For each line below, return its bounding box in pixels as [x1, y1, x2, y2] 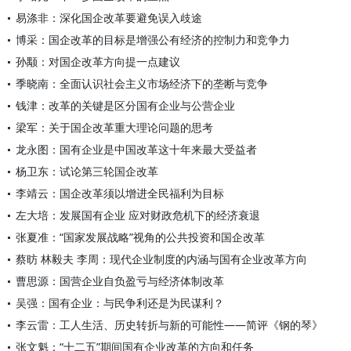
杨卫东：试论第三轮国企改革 [16, 164, 158, 179]
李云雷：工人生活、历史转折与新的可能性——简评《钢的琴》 [16, 317, 323, 332]
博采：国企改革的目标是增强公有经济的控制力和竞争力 [16, 32, 290, 47]
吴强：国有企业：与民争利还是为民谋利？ [16, 295, 224, 310]
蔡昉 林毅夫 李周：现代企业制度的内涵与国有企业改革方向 [16, 251, 307, 266]
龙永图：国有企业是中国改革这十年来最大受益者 [16, 142, 257, 157]
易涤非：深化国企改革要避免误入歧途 [16, 10, 202, 25]
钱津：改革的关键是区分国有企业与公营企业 [16, 98, 235, 113]
